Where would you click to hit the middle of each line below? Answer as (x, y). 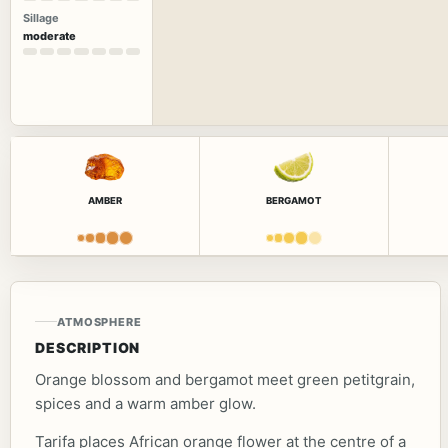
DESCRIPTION (88, 347)
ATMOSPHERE (99, 321)
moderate (49, 36)
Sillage (41, 18)
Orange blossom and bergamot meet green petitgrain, (225, 379)
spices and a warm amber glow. (145, 403)
